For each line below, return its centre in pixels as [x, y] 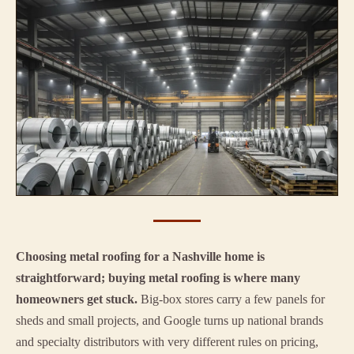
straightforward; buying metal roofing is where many [158, 278]
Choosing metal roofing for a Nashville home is [140, 257]
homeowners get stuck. [77, 299]
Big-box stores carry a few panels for [231, 299]
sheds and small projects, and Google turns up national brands [169, 321]
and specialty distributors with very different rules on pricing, [167, 342]
